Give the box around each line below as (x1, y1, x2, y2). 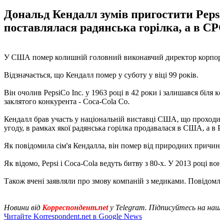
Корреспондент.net (42, 203, 108, 212)
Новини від (4, 203, 42, 212)
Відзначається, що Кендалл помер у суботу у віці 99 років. (4, 70, 198, 79)
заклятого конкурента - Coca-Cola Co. (4, 97, 130, 106)
